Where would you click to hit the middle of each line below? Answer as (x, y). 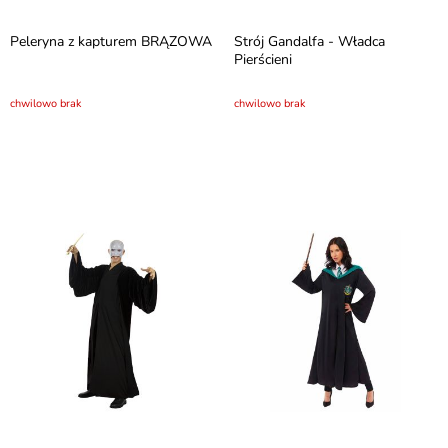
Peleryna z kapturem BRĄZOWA (111, 41)
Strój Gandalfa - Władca (309, 41)
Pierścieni (263, 59)
